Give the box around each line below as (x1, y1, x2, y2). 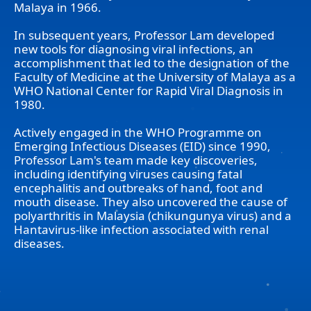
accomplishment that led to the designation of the (14, 55, 289, 71)
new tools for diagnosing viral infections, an (14, 41, 253, 57)
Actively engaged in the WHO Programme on (14, 124, 262, 140)
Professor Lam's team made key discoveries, (14, 152, 258, 168)
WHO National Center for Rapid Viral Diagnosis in (14, 83, 283, 99)
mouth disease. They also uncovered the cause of (14, 194, 287, 210)
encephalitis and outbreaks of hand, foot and (14, 180, 262, 196)
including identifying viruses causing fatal (14, 166, 242, 182)
